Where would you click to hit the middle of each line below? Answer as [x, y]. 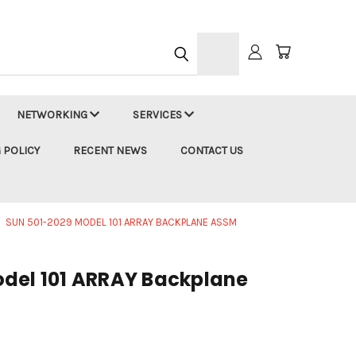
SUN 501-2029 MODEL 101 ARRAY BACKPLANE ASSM [121, 222]
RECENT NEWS [110, 151]
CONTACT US [212, 151]
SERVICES [159, 115]
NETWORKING [53, 115]
